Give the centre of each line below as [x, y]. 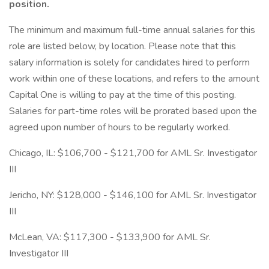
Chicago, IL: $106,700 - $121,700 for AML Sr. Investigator [133, 153]
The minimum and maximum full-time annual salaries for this [132, 30]
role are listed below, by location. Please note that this [122, 46]
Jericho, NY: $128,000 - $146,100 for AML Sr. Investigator [133, 195]
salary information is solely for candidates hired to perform [129, 62]
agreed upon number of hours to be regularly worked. [119, 127]
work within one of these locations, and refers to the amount [134, 79]
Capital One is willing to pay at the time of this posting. [122, 95]
